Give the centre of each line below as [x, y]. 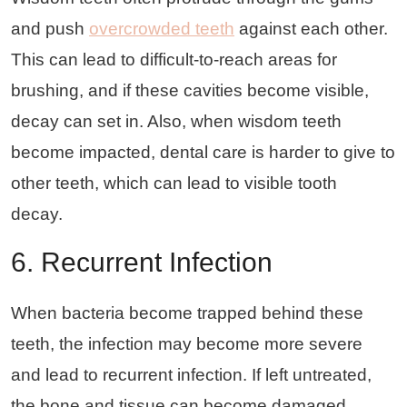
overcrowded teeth [162, 28]
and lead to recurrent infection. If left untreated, [191, 374]
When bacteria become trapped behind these [187, 313]
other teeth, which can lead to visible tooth [174, 183]
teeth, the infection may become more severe [187, 343]
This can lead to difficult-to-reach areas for [174, 59]
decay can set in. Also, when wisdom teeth [176, 121]
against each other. [311, 28]
